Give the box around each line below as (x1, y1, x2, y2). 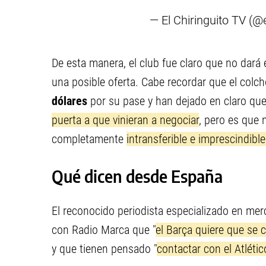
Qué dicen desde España (52, 166, 223, 186)
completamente (52, 132, 126, 146)
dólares (52, 94, 90, 108)
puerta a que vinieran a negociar (52, 113, 199, 127)
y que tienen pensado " (52, 242, 157, 256)
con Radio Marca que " (52, 223, 156, 237)
